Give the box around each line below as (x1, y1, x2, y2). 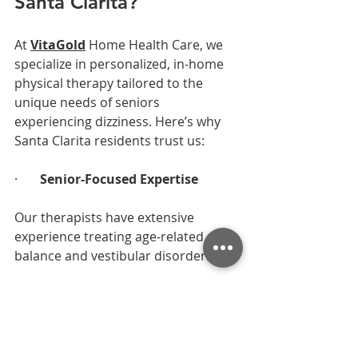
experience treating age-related (14, 227, 207, 245)
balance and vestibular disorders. (14, 246, 216, 265)
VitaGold (30, 35, 86, 54)
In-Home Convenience (40, 284, 179, 303)
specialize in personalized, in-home (14, 54, 227, 73)
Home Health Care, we (86, 35, 226, 54)
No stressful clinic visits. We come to (14, 323, 236, 341)
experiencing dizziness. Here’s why (14, 112, 224, 130)
